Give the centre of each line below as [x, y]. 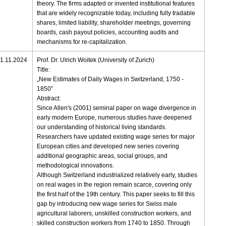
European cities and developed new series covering [108, 147]
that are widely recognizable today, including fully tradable [116, 13]
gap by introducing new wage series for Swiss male [107, 204]
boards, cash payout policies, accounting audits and [108, 33]
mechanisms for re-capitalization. [82, 42]
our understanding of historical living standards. [102, 127]
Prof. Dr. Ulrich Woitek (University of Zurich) [96, 60]
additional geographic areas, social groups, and [102, 156]
